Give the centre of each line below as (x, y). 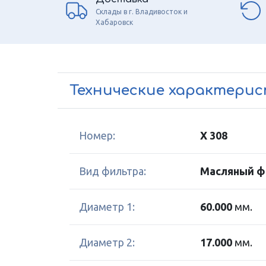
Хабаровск (114, 22)
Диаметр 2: (107, 242)
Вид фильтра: (113, 171)
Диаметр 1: (107, 207)
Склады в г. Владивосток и (142, 11)
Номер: (97, 135)
